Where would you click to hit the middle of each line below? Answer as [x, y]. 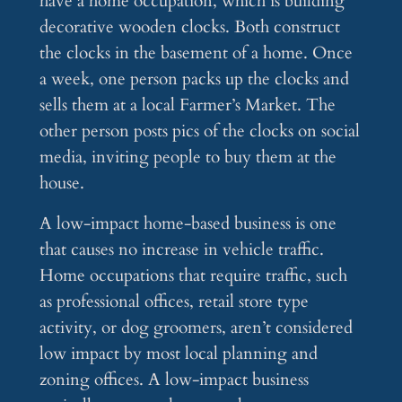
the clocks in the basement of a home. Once [196, 53]
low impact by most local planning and [178, 354]
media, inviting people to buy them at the [188, 157]
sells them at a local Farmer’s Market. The [187, 105]
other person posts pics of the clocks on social [199, 131]
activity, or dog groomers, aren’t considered [196, 328]
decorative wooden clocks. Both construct [189, 27]
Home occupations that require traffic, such [193, 276]
